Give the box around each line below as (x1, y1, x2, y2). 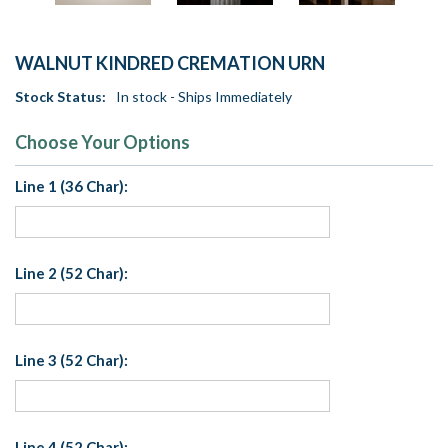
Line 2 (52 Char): (15, 264, 128, 283)
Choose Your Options (15, 131, 190, 154)
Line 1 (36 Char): (15, 177, 128, 196)
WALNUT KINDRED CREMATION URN (15, 52, 325, 75)
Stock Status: (15, 88, 106, 106)
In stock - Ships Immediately (116, 88, 292, 106)
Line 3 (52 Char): (15, 351, 128, 370)
